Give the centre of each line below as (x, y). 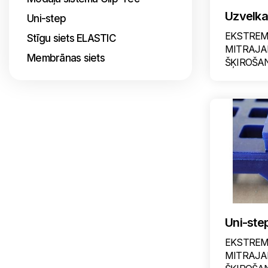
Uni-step (46, 19)
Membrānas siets (66, 58)
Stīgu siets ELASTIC (71, 38)
